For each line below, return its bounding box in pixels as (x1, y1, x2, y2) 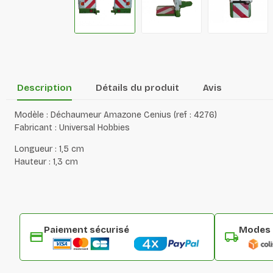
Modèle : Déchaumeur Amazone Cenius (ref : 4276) (15, 109, 217, 120)
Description (16, 82, 72, 93)
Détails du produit (95, 82, 179, 93)
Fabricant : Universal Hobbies (15, 122, 130, 133)
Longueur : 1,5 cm (15, 143, 84, 154)
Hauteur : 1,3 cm (15, 156, 78, 167)
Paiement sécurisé (44, 224, 129, 235)
